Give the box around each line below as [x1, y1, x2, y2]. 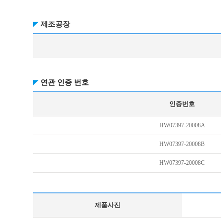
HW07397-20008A [159, 122, 205, 129]
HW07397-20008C [159, 159, 205, 166]
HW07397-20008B [159, 141, 205, 147]
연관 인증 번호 [40, 78, 89, 86]
